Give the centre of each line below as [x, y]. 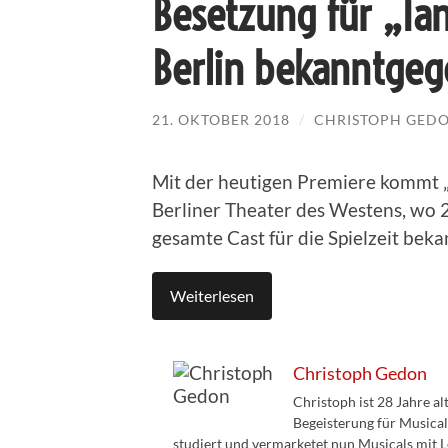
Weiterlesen [212, 296]
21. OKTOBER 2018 [221, 119]
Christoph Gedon [360, 373]
